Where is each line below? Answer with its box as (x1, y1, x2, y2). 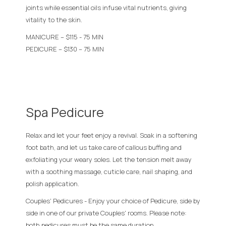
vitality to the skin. (26, 15, 82, 24)
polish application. (26, 179, 79, 188)
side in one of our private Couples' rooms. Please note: (26, 208, 187, 217)
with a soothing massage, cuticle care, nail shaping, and (26, 166, 192, 176)
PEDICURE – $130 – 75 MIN (26, 44, 104, 53)
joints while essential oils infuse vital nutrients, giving (26, 3, 187, 12)
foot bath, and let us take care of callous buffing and (26, 142, 182, 152)
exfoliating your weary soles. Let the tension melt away (26, 154, 192, 164)
